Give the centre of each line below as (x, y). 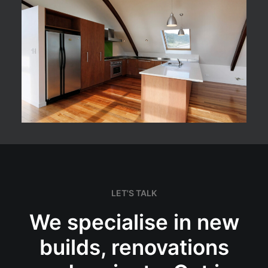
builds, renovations (134, 247)
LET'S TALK (134, 193)
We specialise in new (134, 222)
